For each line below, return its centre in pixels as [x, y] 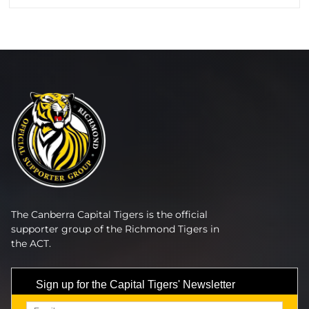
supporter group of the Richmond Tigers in [115, 229]
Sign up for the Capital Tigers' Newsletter [136, 285]
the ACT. [31, 244]
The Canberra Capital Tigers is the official [109, 215]
